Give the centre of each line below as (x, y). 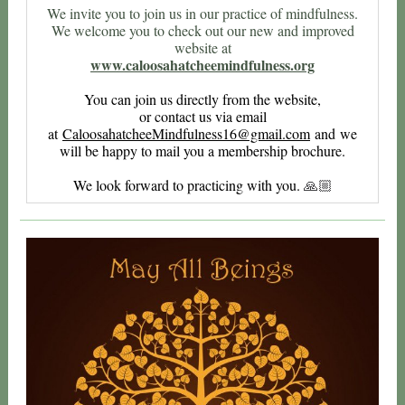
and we (334, 133)
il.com (292, 133)
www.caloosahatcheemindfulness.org (202, 65)
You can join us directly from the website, (202, 99)
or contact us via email (202, 116)
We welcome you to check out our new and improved (202, 30)
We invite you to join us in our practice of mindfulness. (202, 13)
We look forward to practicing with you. (188, 185)
